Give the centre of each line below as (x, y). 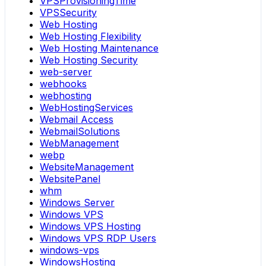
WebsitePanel (70, 179)
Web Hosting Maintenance (99, 48)
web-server (66, 72)
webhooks (63, 84)
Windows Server (77, 203)
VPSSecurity (68, 13)
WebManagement (79, 143)
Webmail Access (77, 120)
